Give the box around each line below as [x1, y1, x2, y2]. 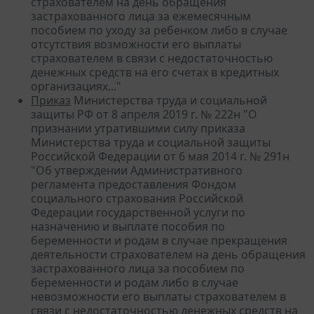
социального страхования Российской [31, 190, 243, 206]
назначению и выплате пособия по [31, 218, 225, 234]
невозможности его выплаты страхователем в [31, 288, 286, 304]
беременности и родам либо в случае [31, 274, 238, 290]
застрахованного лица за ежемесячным [31, 8, 251, 24]
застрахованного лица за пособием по [31, 260, 245, 276]
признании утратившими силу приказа [31, 120, 245, 136]
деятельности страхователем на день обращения [31, 246, 306, 262]
